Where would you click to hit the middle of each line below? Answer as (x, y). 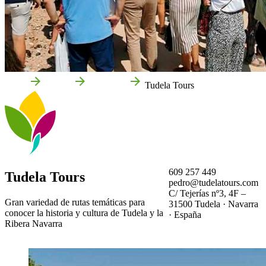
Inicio (15, 85)
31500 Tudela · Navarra (213, 204)
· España (185, 214)
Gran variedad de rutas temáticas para (75, 202)
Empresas (108, 85)
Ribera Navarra (34, 223)
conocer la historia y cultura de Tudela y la (84, 213)
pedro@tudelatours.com (213, 182)
